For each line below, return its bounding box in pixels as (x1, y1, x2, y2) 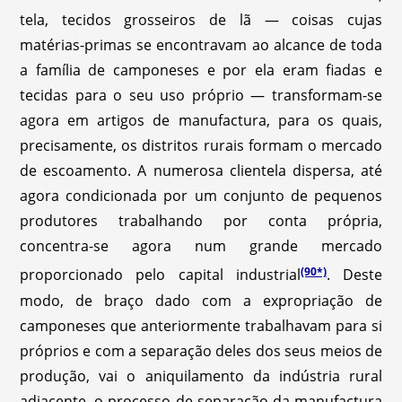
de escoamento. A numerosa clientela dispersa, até (20, 161, 382, 181)
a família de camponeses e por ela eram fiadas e (20, 60, 382, 81)
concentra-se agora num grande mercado (20, 236, 382, 257)
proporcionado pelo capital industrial (20, 265, 301, 285)
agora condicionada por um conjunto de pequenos (20, 186, 382, 206)
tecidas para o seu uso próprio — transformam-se (20, 85, 382, 106)
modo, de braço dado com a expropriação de (20, 290, 382, 310)
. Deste (326, 265, 382, 285)
